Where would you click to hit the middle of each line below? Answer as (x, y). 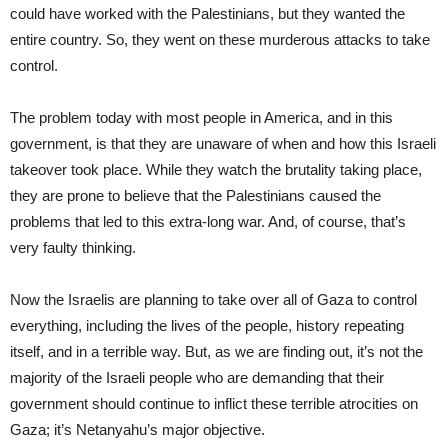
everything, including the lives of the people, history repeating (207, 325)
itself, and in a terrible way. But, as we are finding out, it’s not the (216, 351)
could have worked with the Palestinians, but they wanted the (207, 13)
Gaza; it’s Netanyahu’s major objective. (137, 429)
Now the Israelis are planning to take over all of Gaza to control (213, 299)
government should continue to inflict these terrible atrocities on (214, 403)
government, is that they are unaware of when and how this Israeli (223, 143)
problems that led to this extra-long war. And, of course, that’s (208, 221)
